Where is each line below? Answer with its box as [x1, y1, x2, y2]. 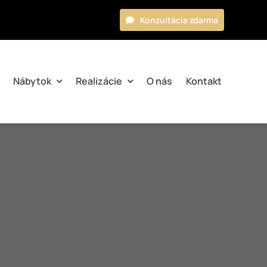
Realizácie [76, 74, 123, 88]
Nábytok [13, 74, 52, 88]
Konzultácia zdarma [140, 14, 219, 26]
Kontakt [186, 74, 222, 88]
